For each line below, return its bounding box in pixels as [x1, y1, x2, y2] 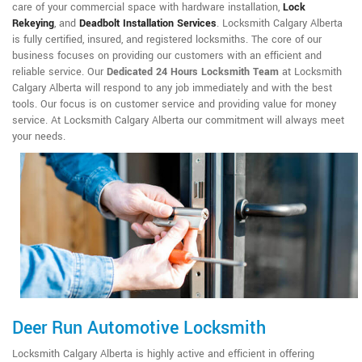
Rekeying [12, 16, 54, 32]
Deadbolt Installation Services [79, 16, 217, 32]
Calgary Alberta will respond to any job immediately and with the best [12, 81, 332, 96]
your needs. [12, 129, 65, 145]
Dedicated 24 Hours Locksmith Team [107, 65, 279, 80]
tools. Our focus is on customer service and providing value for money [12, 97, 336, 112]
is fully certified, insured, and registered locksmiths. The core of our [12, 32, 322, 48]
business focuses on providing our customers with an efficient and [12, 48, 322, 64]
